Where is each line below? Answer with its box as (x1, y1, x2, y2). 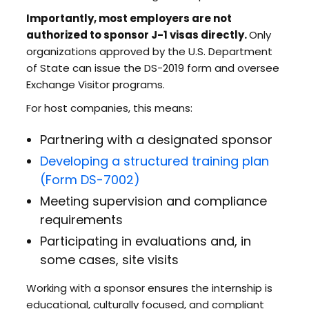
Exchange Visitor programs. (26, 77, 165, 92)
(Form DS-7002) (39, 171, 140, 188)
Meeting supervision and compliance (39, 192, 267, 210)
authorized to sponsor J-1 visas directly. (26, 28, 249, 42)
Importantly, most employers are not (26, 11, 232, 26)
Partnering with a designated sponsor (39, 131, 272, 148)
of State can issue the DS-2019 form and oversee (26, 61, 279, 75)
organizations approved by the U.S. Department (26, 44, 272, 59)
